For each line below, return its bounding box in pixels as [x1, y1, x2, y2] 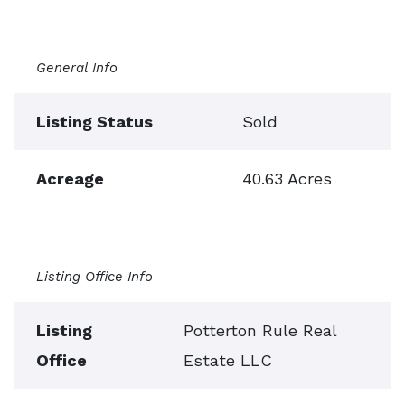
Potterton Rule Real [184, 321, 336, 340]
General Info [36, 60, 118, 76]
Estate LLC [184, 351, 272, 370]
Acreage [36, 169, 104, 188]
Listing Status [36, 112, 153, 131]
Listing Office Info [36, 268, 153, 285]
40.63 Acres [242, 169, 332, 188]
